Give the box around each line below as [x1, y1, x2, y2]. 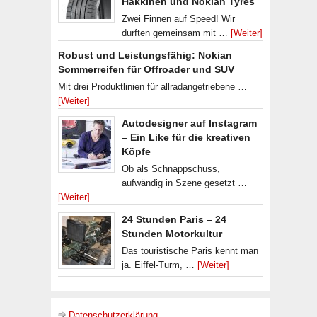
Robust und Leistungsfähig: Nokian [58, 50, 232, 61]
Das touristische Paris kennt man [122, 246, 258, 256]
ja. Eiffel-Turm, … [122, 260, 197, 270]
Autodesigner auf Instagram [122, 117, 257, 129]
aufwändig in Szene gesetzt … [122, 178, 247, 188]
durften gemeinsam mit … [122, 28, 231, 38]
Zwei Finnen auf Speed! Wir [122, 13, 235, 24]
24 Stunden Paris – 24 [122, 214, 226, 225]
